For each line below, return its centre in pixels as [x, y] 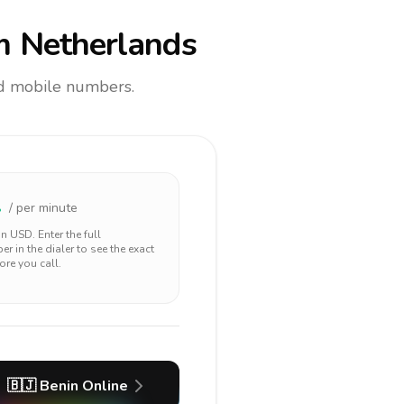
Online [103, 386]
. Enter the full [67, 234]
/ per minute [43, 208]
